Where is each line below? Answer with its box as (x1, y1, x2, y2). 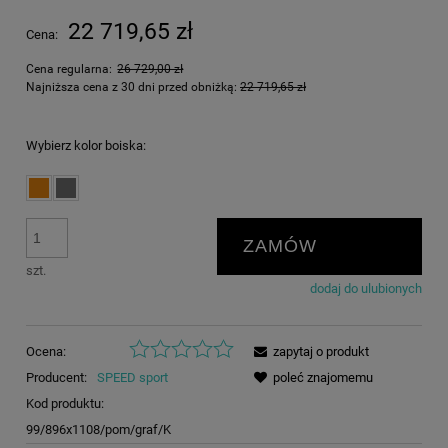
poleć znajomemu (273, 370, 373, 386)
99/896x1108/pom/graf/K (26, 422, 171, 438)
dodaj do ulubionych (310, 280, 422, 296)
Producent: (26, 370, 90, 386)
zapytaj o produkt (273, 344, 369, 360)
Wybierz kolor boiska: (26, 137, 146, 153)
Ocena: (26, 344, 66, 360)
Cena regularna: (26, 61, 115, 76)
